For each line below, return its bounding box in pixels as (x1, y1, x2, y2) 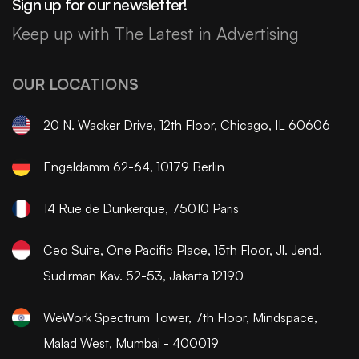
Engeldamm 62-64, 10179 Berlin (42, 159, 224, 175)
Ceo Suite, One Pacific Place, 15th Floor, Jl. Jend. (42, 242, 322, 259)
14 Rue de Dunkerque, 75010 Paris (42, 200, 239, 217)
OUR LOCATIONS (12, 75, 139, 95)
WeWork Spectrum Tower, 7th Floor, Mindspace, (42, 309, 317, 326)
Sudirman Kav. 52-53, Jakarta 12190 (42, 268, 244, 284)
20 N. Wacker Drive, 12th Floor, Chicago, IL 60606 (42, 117, 330, 134)
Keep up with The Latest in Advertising (12, 22, 299, 44)
